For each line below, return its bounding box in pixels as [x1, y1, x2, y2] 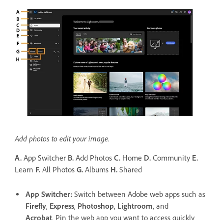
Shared [117, 165, 144, 175]
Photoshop [78, 201, 114, 211]
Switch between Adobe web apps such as [74, 190, 205, 199]
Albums [83, 165, 110, 175]
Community [151, 153, 192, 163]
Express [50, 201, 74, 211]
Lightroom [117, 201, 153, 211]
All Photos [40, 165, 77, 175]
